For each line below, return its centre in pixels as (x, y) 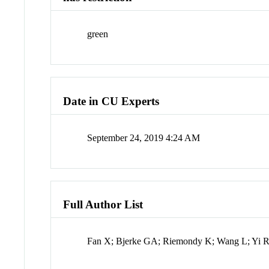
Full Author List (103, 205)
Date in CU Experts (111, 101)
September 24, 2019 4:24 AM (144, 138)
